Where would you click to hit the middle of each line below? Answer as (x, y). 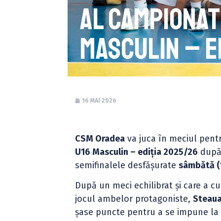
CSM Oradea (100, 139)
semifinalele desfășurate (127, 165)
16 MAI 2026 (99, 101)
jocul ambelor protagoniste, (134, 199)
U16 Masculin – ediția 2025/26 (137, 152)
